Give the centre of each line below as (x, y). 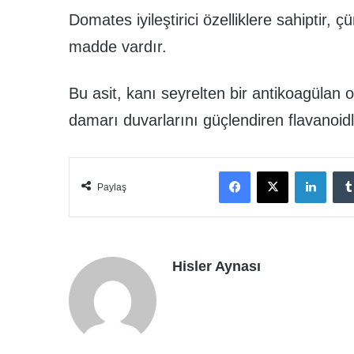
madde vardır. (118, 46)
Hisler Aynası (217, 266)
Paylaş (112, 187)
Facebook (272, 170)
